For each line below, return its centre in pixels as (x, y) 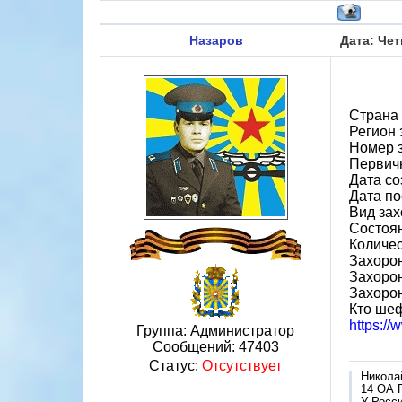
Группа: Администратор (215, 331)
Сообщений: (195, 347)
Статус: (175, 366)
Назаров (216, 40)
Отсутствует (242, 366)
